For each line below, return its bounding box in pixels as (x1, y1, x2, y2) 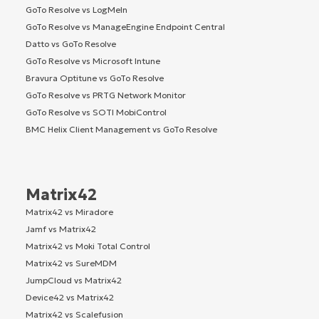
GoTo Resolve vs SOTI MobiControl (26, 107, 167, 118)
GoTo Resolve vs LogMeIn (26, 4, 127, 16)
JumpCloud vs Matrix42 (26, 275, 122, 286)
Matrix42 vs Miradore (26, 206, 113, 218)
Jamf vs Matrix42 (26, 224, 96, 235)
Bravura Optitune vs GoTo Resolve (26, 73, 164, 84)
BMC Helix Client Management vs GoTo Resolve (26, 124, 217, 135)
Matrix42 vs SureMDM (26, 258, 117, 269)
